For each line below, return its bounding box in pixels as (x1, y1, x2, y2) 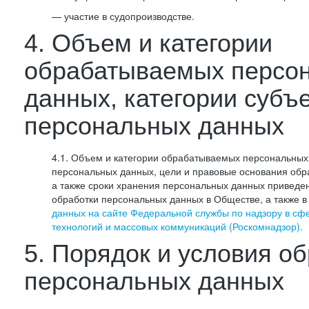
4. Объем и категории (24, 29, 272, 57)
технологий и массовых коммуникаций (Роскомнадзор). (52, 219, 303, 233)
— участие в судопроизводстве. (52, 9, 195, 23)
